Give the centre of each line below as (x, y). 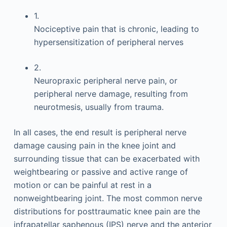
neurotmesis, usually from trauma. (99, 107)
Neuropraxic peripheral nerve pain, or (105, 81)
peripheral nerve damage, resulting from (111, 94)
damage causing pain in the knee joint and (94, 145)
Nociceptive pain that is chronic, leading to (116, 29)
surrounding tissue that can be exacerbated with (106, 159)
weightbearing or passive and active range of (101, 172)
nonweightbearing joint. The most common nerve (108, 198)
